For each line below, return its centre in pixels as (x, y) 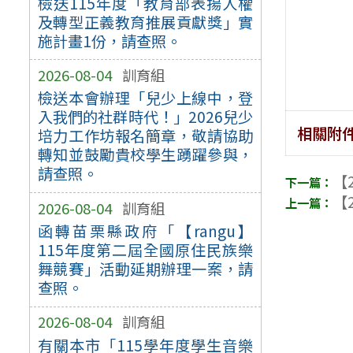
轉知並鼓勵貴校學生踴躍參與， (145, 155)
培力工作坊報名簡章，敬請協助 (145, 136)
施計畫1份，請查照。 (109, 41)
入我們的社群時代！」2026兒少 (145, 117)
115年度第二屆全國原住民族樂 (145, 250)
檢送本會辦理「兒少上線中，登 (145, 98)
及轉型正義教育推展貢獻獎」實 (145, 22)
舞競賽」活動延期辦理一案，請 (145, 269)
